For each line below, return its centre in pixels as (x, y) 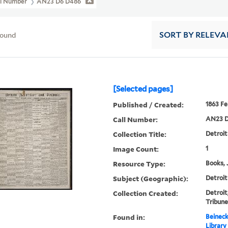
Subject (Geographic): (151, 179)
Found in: (129, 217)
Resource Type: (139, 164)
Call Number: (136, 120)
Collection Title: (140, 134)
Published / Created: (149, 105)
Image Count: (136, 149)
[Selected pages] (143, 89)
